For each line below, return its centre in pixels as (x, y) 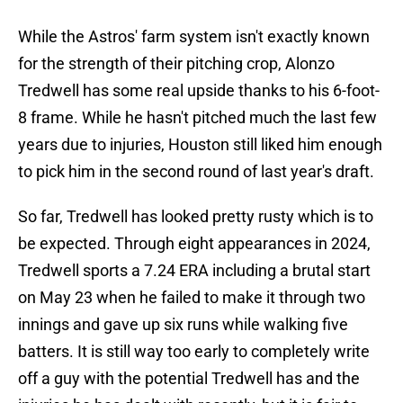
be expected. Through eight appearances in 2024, (194, 244)
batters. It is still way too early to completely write (194, 352)
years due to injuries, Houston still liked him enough (200, 145)
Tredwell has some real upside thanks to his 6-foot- (199, 91)
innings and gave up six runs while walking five (183, 325)
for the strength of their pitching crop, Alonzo (176, 64)
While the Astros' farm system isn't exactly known (194, 37)
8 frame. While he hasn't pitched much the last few (197, 118)
